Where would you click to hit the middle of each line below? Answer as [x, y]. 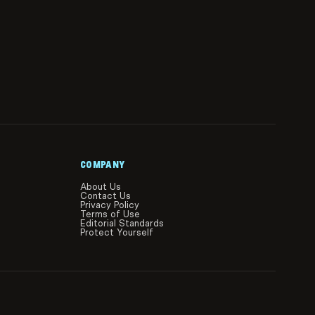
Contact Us [105, 196]
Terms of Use [110, 214]
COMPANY [103, 165]
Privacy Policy [110, 205]
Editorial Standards [122, 224]
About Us [101, 187]
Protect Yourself [117, 233]
